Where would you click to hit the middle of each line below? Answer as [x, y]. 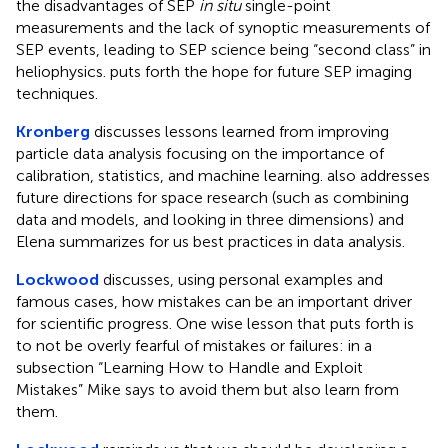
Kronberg [53, 131]
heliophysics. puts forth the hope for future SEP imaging [214, 71]
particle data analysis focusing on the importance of [200, 153]
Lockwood [57, 279]
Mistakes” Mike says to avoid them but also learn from [207, 389]
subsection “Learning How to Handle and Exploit [189, 367]
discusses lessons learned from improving [239, 131]
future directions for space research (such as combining [212, 197]
